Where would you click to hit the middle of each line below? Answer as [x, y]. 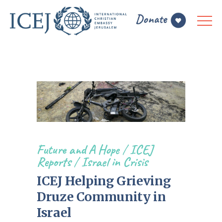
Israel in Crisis [114, 162]
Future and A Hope [78, 149]
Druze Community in [101, 196]
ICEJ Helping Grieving [104, 181]
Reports [54, 162]
